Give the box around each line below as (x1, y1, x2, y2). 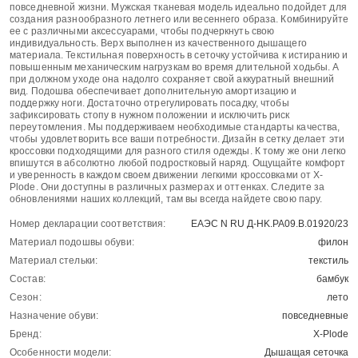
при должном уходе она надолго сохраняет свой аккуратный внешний (10, 74, 335, 86)
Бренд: (10, 328, 42, 340)
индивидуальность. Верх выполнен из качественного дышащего (10, 38, 307, 50)
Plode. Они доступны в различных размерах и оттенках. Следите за (10, 181, 325, 193)
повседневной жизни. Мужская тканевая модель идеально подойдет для (10, 2, 347, 14)
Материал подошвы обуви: (10, 237, 134, 249)
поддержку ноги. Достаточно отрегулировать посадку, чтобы (10, 97, 289, 109)
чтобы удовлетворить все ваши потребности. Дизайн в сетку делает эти (10, 133, 345, 145)
